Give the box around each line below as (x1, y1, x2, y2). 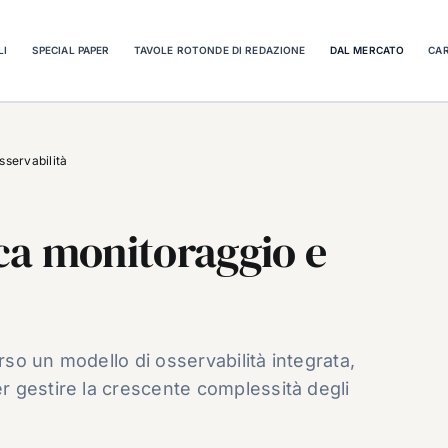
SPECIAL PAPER (31, 43, 110, 56)
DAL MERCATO (329, 43, 405, 56)
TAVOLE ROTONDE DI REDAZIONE (133, 43, 306, 56)
